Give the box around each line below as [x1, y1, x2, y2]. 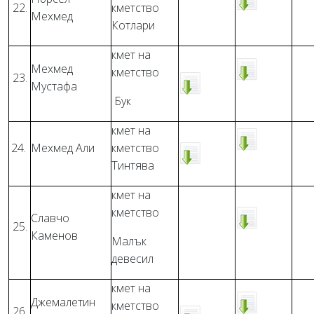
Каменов [31, 228, 78, 243]
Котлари [111, 18, 155, 33]
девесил [111, 251, 153, 266]
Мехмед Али [31, 140, 95, 156]
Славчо [31, 210, 69, 226]
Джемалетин [31, 294, 95, 310]
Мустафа [31, 78, 77, 94]
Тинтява [111, 158, 154, 173]
